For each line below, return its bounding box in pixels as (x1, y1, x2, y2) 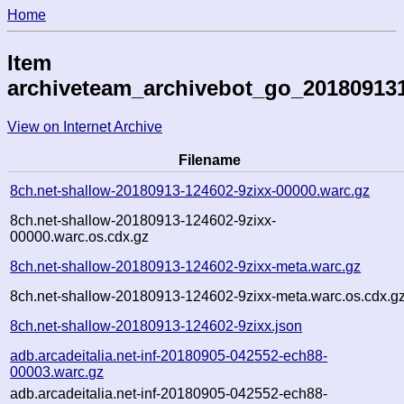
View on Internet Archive (7, 118, 162, 134)
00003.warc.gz (10, 363, 105, 380)
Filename (179, 151, 241, 168)
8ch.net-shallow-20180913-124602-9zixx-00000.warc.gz (10, 182, 371, 198)
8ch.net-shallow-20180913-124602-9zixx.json (10, 317, 303, 334)
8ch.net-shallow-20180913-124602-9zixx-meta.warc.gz (10, 258, 362, 274)
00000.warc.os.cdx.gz (10, 228, 150, 244)
